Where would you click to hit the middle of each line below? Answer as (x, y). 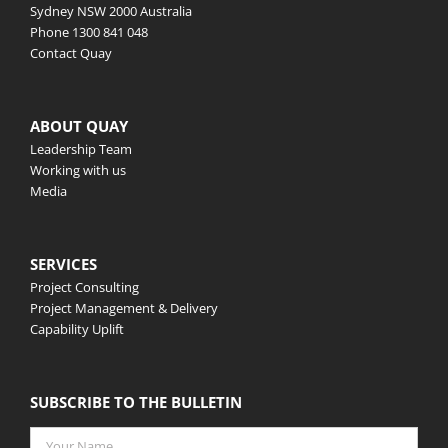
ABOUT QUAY (79, 125)
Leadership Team (81, 148)
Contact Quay (71, 52)
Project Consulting (84, 286)
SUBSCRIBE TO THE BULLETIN (136, 401)
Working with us (78, 169)
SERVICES (63, 263)
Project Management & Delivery (124, 307)
